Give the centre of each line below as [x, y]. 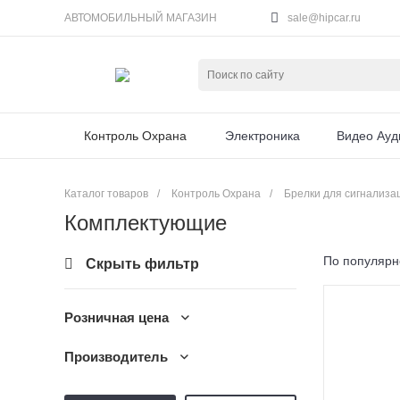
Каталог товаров [106, 194]
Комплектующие [146, 223]
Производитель [116, 357]
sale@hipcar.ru [324, 18]
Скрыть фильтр [142, 264]
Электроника [262, 135]
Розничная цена [117, 318]
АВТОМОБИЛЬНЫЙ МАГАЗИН [141, 18]
